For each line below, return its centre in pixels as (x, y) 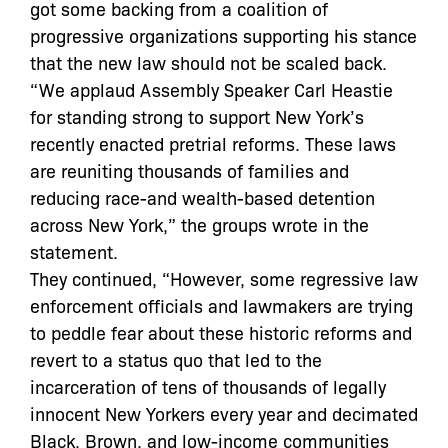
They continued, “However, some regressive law (224, 278)
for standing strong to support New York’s (197, 116)
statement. (74, 251)
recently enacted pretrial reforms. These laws (213, 143)
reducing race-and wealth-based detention (202, 197)
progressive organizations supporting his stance (223, 35)
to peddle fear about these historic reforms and (221, 332)
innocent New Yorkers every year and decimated (224, 413)
